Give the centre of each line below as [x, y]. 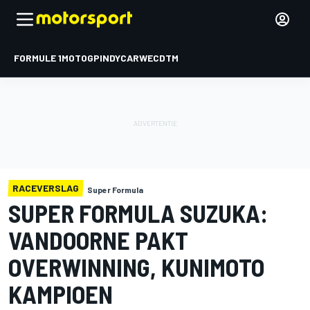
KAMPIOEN [61, 294]
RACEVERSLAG [46, 188]
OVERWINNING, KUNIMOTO [136, 267]
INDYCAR [119, 58]
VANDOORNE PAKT [98, 240]
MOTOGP [81, 58]
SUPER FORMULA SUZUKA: [138, 213]
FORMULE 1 [38, 58]
